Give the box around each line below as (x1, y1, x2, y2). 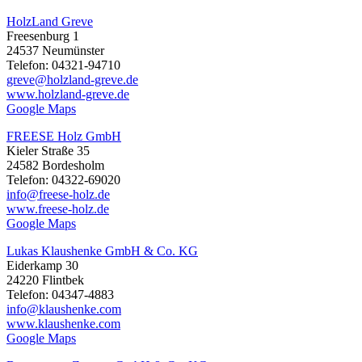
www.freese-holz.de (6, 201, 109, 216)
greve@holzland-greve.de (6, 72, 138, 86)
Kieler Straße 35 (6, 143, 90, 158)
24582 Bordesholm (6, 158, 104, 172)
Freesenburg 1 (6, 28, 79, 43)
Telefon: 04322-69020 (6, 172, 120, 187)
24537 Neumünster (6, 43, 104, 57)
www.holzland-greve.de (6, 86, 129, 101)
